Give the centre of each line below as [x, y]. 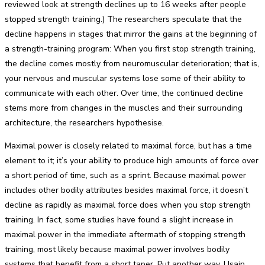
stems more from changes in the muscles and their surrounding [124, 108]
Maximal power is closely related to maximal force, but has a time [128, 146]
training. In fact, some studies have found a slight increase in [119, 220]
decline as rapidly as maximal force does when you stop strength [128, 205]
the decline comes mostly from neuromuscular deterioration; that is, [132, 64]
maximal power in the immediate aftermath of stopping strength [125, 235]
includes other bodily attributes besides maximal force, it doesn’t [126, 190]
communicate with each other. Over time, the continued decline [124, 93]
